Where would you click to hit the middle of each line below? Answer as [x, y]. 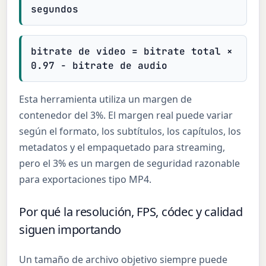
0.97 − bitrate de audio [99, 65]
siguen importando [70, 229]
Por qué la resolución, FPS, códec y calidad [131, 211]
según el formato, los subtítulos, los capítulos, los [130, 131]
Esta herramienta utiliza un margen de [106, 99]
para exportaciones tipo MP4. [85, 179]
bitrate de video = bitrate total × [132, 51]
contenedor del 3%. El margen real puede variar [126, 115]
